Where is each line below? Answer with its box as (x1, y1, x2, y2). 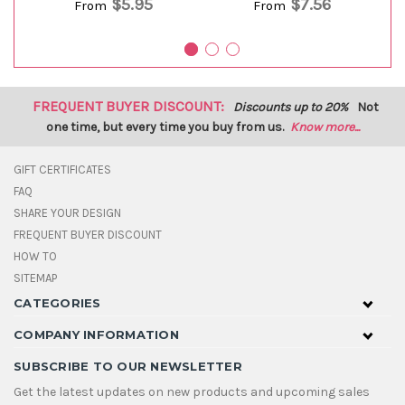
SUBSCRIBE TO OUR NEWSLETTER (14, 358, 242, 373)
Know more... (289, 118, 360, 135)
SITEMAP (14, 270, 57, 285)
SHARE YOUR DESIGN (14, 205, 121, 220)
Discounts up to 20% (233, 99, 351, 115)
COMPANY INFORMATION (14, 326, 179, 342)
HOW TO (14, 249, 57, 263)
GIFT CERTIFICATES (14, 162, 111, 176)
